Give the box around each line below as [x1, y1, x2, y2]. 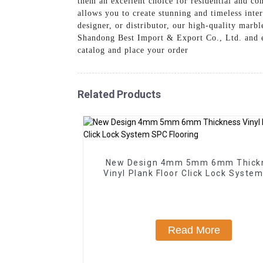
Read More [167, 224, 220, 236]
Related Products [77, 87, 161, 100]
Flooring [176, 178, 213, 188]
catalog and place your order [77, 45, 188, 55]
